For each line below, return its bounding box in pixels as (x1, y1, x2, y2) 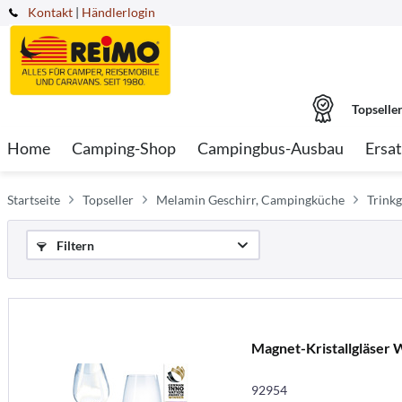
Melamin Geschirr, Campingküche (156, 192, 345, 207)
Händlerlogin (82, 4, 155, 20)
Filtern (54, 238, 94, 253)
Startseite (7, 192, 60, 207)
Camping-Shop (72, 138, 176, 158)
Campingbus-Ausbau (197, 138, 344, 158)
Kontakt (28, 4, 73, 20)
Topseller (83, 192, 134, 207)
